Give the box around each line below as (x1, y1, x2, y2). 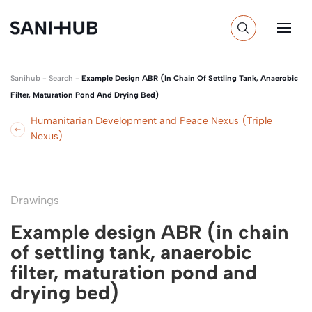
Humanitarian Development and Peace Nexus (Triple (31, 115, 273, 127)
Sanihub (10, 74, 40, 83)
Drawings (10, 194, 59, 207)
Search (49, 74, 73, 83)
